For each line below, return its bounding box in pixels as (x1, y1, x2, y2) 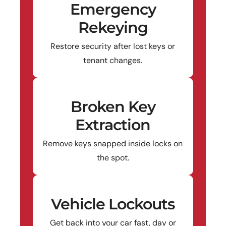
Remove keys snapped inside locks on (43, 138, 183, 149)
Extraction (75, 115, 151, 134)
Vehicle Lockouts (51, 194, 175, 213)
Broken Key (70, 97, 155, 116)
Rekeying (78, 18, 148, 37)
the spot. (96, 152, 129, 163)
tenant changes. (83, 54, 143, 66)
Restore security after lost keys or (50, 40, 176, 51)
